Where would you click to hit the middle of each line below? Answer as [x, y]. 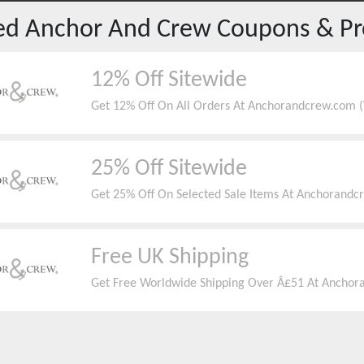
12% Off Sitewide [169, 80]
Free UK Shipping [169, 258]
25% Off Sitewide [169, 169]
